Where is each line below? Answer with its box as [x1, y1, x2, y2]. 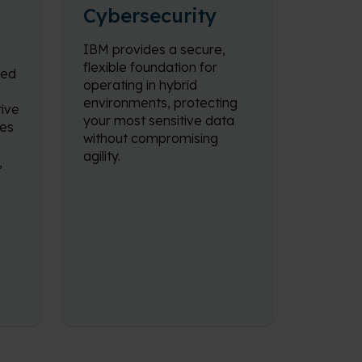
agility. [82, 148, 120, 164]
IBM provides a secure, [82, 41, 225, 57]
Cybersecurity [82, 3, 217, 27]
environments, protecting [82, 95, 238, 111]
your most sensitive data [82, 112, 234, 128]
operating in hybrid [82, 77, 197, 93]
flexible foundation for [82, 59, 217, 75]
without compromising [82, 130, 218, 146]
